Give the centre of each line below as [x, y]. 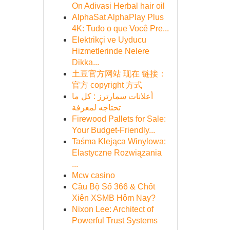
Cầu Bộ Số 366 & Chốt [113, 187]
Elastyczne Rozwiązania [117, 153]
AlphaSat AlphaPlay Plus [118, 17]
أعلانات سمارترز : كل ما [112, 96]
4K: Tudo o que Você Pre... [120, 28]
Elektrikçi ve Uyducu [109, 40]
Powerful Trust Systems [114, 221]
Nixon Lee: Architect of [112, 209]
